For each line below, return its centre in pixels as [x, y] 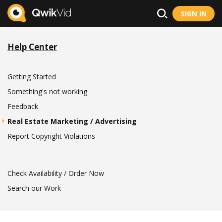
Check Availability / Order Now [56, 173]
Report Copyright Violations [51, 136]
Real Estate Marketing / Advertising [72, 121]
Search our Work [34, 188]
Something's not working [47, 91]
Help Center [32, 47]
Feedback [23, 106]
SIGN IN [194, 13]
